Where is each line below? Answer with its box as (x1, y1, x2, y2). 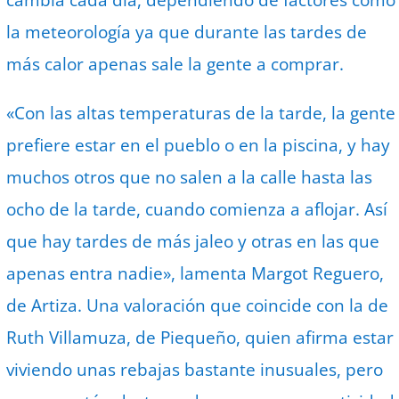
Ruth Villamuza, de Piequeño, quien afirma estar (6, 326, 395, 350)
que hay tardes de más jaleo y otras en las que (6, 230, 380, 254)
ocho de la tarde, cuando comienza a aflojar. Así (6, 198, 388, 222)
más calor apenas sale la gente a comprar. (6, 53, 349, 77)
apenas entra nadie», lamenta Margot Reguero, (6, 262, 385, 286)
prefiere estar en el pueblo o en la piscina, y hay (6, 134, 391, 158)
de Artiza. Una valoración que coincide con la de (6, 294, 389, 318)
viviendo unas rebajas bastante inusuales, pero (6, 358, 384, 382)
